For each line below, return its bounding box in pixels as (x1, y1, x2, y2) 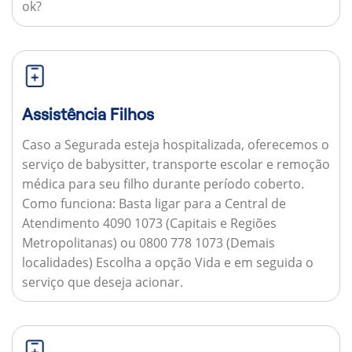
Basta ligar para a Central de (115, 194, 286, 212)
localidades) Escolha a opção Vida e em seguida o (21, 253, 313, 271)
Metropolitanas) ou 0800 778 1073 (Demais (21, 233, 275, 251)
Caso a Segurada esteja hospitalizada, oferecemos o (21, 135, 329, 153)
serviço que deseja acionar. (21, 273, 183, 291)
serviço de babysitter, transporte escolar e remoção (21, 155, 330, 173)
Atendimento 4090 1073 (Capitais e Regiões (21, 214, 277, 232)
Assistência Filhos (21, 104, 154, 123)
